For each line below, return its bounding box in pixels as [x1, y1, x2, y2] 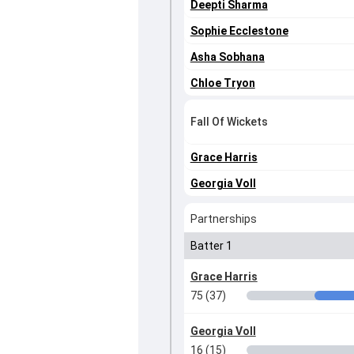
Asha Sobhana [190, 51, 265, 64]
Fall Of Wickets [190, 115, 268, 129]
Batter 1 [190, 239, 232, 253]
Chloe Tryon [190, 77, 255, 90]
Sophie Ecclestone [190, 24, 288, 38]
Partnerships [190, 213, 257, 226]
